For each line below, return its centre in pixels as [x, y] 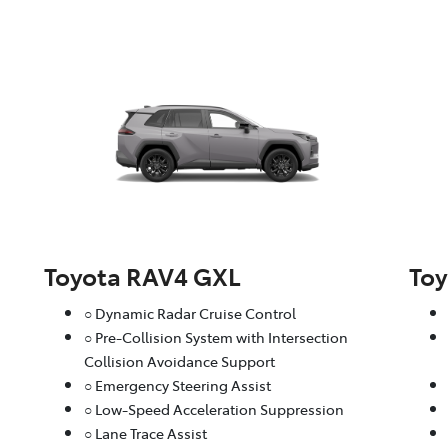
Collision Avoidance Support [179, 361]
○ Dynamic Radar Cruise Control [189, 313]
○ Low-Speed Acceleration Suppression [213, 409]
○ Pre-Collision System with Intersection [215, 337]
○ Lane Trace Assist [145, 433]
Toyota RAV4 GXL [142, 276]
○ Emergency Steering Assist [177, 385]
